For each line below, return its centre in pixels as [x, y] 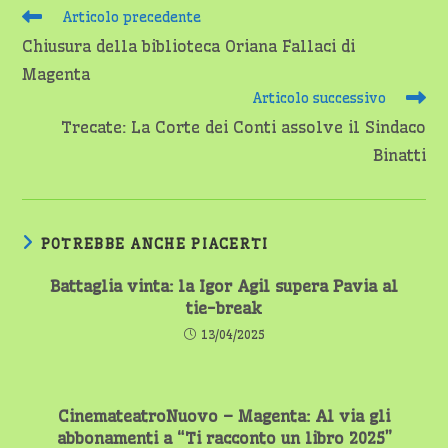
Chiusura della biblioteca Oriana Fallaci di [189, 46]
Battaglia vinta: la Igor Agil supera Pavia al [224, 286]
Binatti [399, 155]
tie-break [224, 308]
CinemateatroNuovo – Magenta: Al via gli [224, 416]
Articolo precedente [132, 17]
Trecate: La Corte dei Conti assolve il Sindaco [243, 127]
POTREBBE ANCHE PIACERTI [154, 244]
